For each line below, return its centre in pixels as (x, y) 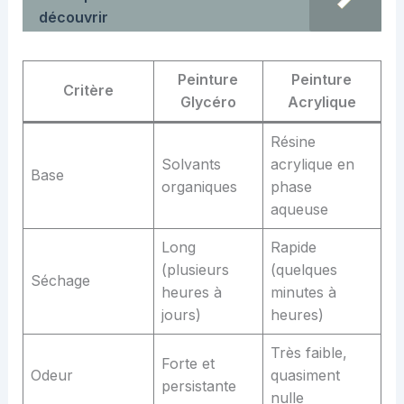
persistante (198, 386)
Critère (88, 91)
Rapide (293, 248)
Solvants (191, 165)
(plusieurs (195, 270)
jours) (181, 315)
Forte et (188, 364)
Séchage (60, 281)
